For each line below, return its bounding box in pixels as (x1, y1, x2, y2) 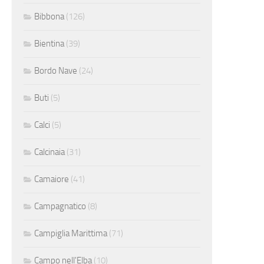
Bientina (34, 38, 64, 49)
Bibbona (34, 11, 64, 22)
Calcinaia (34, 146, 65, 157)
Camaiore (34, 173, 69, 184)
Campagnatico (34, 200, 86, 212)
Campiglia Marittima (34, 227, 107, 239)
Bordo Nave (34, 65, 77, 76)
